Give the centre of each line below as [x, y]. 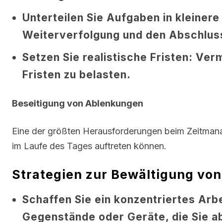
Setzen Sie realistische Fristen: [108, 57]
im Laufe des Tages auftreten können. [89, 146]
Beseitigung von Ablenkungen [78, 103]
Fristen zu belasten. [77, 74]
